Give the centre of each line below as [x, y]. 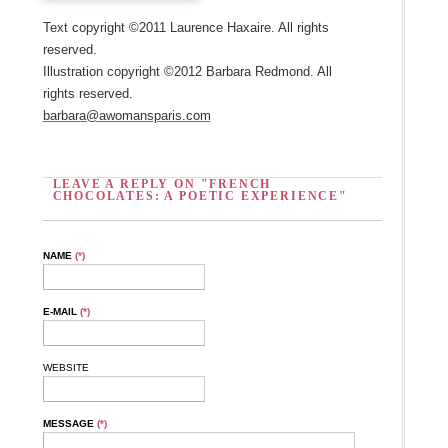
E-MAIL [61, 312]
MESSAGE [69, 424]
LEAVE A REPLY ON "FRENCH [162, 184]
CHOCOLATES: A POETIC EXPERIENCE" [200, 196]
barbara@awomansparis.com [126, 116]
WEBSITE [65, 368]
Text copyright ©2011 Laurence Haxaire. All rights [185, 28]
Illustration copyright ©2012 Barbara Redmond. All [187, 72]
